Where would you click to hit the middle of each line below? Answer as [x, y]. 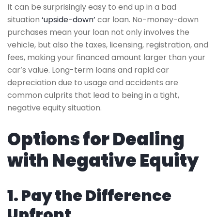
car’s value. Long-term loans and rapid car [88, 70]
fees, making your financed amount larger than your [106, 57]
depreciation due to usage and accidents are [93, 82]
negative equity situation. [54, 108]
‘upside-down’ [69, 19]
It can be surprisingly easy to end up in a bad [92, 7]
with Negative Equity [103, 160]
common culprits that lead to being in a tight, [93, 95]
